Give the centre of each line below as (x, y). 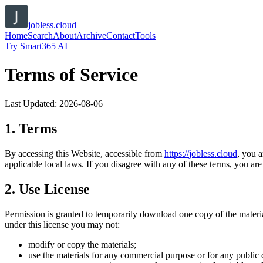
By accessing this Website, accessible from (83, 153)
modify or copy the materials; (82, 244)
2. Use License (47, 189)
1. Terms (31, 128)
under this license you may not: (62, 224)
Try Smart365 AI (36, 46)
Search (40, 36)
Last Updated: (32, 103)
